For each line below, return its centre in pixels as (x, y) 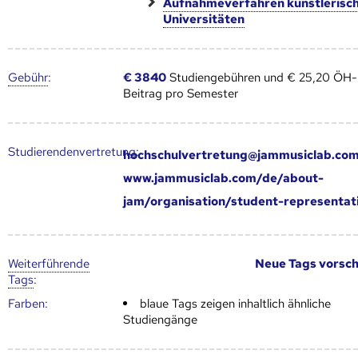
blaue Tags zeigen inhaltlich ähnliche (236, 303)
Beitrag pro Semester (181, 93)
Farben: (28, 303)
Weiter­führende (49, 263)
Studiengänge (161, 319)
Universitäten (204, 19)
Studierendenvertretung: (74, 151)
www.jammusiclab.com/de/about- (224, 178)
